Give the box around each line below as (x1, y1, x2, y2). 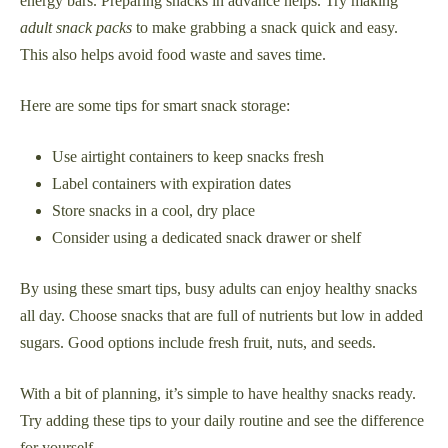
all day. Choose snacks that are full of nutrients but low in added (20, 307, 423, 325)
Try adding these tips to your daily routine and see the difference (20, 412, 424, 430)
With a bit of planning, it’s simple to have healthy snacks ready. (20, 385, 416, 403)
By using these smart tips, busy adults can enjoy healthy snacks (20, 280, 417, 298)
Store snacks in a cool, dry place (52, 202, 255, 220)
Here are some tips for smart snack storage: (20, 97, 290, 115)
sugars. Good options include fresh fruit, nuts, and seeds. (20, 334, 376, 352)
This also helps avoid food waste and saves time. (20, 46, 326, 64)
